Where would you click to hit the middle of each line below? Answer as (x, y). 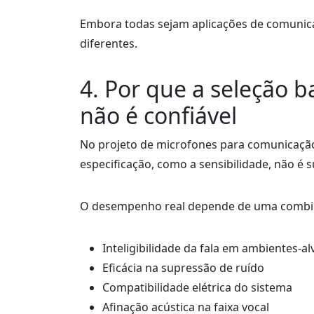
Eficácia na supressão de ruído (183, 268)
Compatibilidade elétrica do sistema (197, 287)
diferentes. (109, 43)
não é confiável (158, 115)
